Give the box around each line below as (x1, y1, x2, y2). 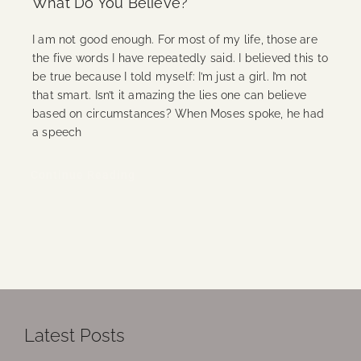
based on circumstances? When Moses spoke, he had (31, 106, 325, 120)
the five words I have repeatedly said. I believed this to (31, 51, 328, 64)
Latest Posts (24, 325, 125, 346)
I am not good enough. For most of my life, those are (31, 32, 317, 46)
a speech (31, 125, 82, 139)
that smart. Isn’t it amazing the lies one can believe (31, 88, 307, 102)
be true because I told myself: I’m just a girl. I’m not (31, 69, 308, 83)
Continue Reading (30, 168, 135, 181)
